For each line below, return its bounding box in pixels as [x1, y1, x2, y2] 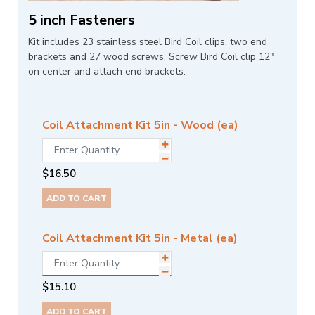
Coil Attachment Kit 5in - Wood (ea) [42, 117, 238, 134]
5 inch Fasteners [28, 11, 135, 30]
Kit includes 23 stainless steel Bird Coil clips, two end [28, 35, 267, 49]
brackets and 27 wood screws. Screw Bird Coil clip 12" [28, 50, 274, 64]
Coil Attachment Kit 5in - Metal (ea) [42, 231, 238, 247]
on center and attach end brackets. [28, 65, 186, 79]
